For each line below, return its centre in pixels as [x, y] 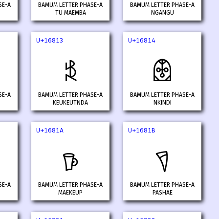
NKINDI [162, 103]
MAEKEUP [70, 193]
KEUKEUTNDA [70, 103]
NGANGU [162, 13]
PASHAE [162, 193]
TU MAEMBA [70, 13]
